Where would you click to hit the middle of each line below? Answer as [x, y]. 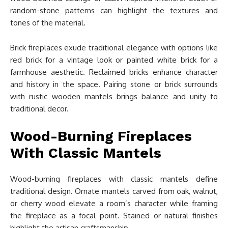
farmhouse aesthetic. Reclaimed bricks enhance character [114, 72]
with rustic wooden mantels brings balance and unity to [114, 97]
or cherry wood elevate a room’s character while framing [114, 204]
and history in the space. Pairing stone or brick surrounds [114, 84]
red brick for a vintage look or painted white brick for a [114, 60]
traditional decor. [39, 109]
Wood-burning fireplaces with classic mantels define [114, 179]
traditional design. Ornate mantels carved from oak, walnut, [114, 191]
